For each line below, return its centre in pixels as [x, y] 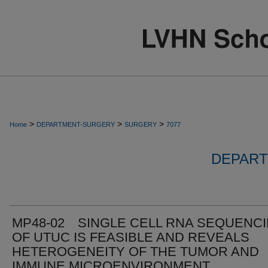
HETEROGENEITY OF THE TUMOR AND [135, 252]
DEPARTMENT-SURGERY [76, 124]
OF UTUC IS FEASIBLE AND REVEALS [131, 237]
